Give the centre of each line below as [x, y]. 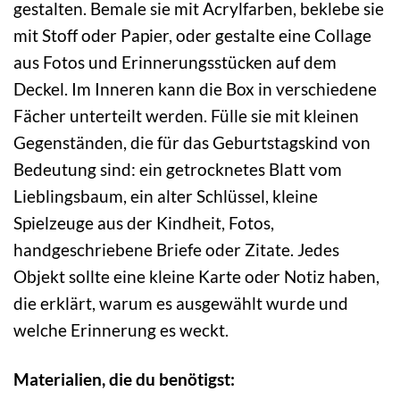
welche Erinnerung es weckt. [121, 330]
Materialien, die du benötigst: [124, 379]
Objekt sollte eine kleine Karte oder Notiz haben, [196, 277]
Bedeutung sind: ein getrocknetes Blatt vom [178, 170]
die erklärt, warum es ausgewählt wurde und [181, 304]
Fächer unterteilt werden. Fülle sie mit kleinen [186, 116]
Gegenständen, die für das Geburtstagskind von [192, 143]
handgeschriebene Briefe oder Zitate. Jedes [176, 250]
